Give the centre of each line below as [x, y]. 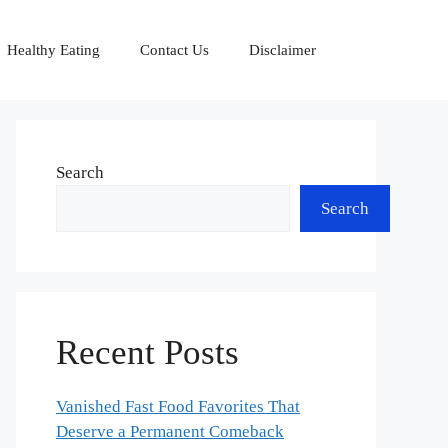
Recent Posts [147, 352]
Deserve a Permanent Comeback [170, 431]
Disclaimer [282, 50]
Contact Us [174, 50]
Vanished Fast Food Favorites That [178, 406]
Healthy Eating [53, 50]
